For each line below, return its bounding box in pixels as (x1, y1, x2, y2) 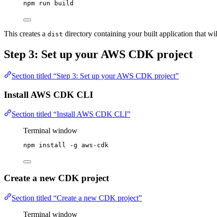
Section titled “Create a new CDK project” (12, 193, 142, 202)
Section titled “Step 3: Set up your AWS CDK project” (12, 71, 179, 80)
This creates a (4, 30, 47, 38)
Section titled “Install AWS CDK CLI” (12, 110, 130, 119)
